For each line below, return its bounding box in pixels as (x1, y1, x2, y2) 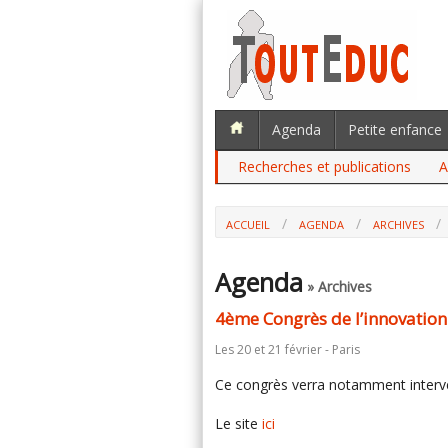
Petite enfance (348, 120, 442, 139)
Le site (215, 414, 262, 433)
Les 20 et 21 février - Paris (215, 341, 360, 358)
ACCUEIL (226, 217, 270, 232)
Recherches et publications (238, 157, 411, 176)
